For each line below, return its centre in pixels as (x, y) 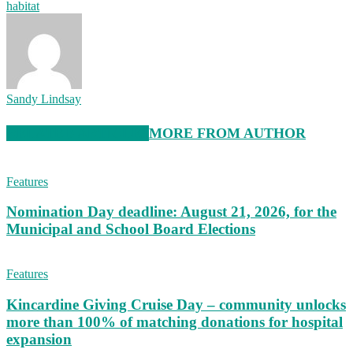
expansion (39, 339)
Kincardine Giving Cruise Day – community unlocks (176, 304)
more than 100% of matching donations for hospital (175, 321)
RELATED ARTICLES (78, 133)
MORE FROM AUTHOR (227, 133)
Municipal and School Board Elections (131, 229)
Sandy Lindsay (44, 98)
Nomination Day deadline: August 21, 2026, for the (171, 212)
